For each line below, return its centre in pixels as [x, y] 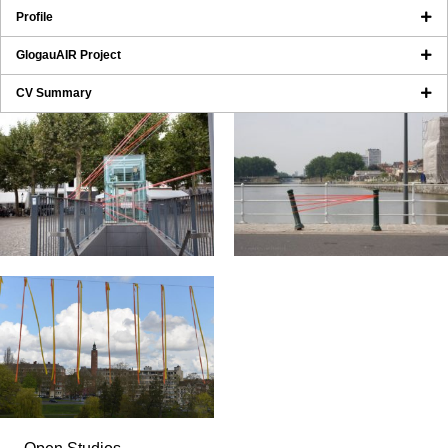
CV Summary [54, 93]
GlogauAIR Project [68, 55]
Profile [34, 17]
